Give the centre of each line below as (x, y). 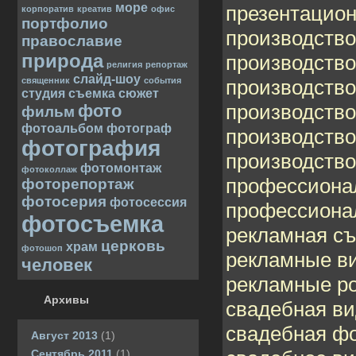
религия (124, 64)
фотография (91, 148)
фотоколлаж (49, 169)
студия (43, 93)
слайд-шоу (107, 79)
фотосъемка (93, 224)
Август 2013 (64, 335)
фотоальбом (62, 128)
